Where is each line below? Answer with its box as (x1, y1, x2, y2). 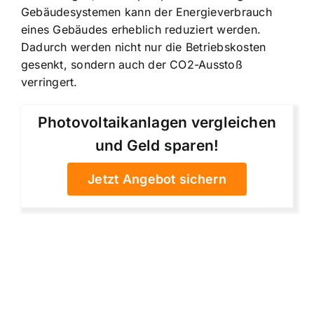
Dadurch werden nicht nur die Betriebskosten (21, 39, 266, 54)
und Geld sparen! (95, 136, 219, 154)
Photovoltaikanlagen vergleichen (37, 113, 277, 131)
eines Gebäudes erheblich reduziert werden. (21, 22, 261, 36)
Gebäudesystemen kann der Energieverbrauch (21, 4, 272, 19)
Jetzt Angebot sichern (88, 171, 226, 186)
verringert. (21, 74, 78, 89)
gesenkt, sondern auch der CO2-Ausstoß (21, 57, 243, 71)
